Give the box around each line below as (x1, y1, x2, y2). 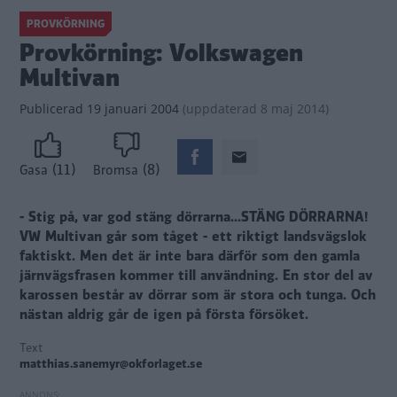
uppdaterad (186, 100, 257, 117)
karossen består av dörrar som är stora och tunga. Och (19, 285, 376, 306)
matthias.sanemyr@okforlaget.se (19, 355, 202, 373)
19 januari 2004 (83, 100, 179, 117)
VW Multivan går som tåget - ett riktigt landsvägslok (19, 227, 367, 247)
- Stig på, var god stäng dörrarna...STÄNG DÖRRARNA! (19, 207, 368, 228)
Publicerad (19, 100, 83, 117)
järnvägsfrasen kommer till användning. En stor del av (19, 266, 373, 286)
